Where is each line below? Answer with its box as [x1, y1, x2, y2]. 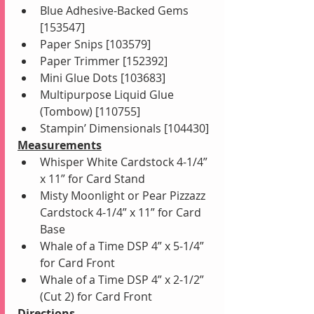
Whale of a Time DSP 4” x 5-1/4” [40, 238, 207, 254]
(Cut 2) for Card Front [40, 289, 152, 305]
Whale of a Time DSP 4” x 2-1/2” [40, 272, 207, 288]
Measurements [18, 137, 102, 153]
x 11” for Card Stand [40, 171, 145, 187]
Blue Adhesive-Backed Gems [40, 3, 191, 19]
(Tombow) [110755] [40, 104, 140, 120]
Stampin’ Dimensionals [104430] [40, 121, 209, 137]
